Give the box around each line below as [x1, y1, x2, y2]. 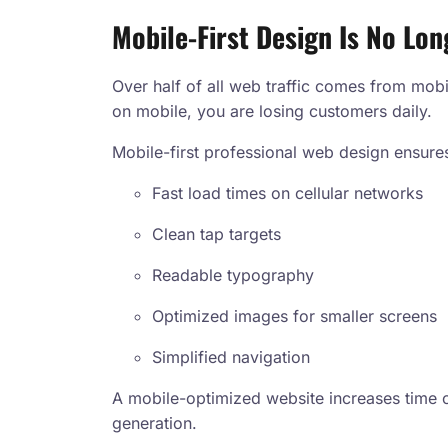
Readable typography [152, 265, 314, 286]
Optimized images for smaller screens [152, 306, 437, 327]
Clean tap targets [152, 224, 281, 245]
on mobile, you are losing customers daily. [112, 101, 432, 122]
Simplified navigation [152, 347, 310, 368]
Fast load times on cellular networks [152, 183, 423, 204]
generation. [112, 413, 197, 434]
